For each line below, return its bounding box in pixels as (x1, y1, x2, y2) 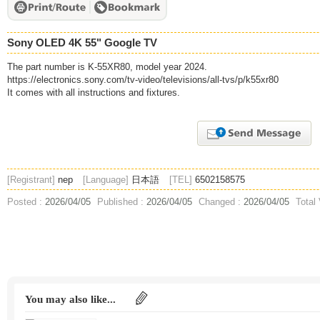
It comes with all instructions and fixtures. (7, 87, 180, 98)
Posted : (7, 196, 45, 207)
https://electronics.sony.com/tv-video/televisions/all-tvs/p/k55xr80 (7, 74, 279, 85)
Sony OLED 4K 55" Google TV (7, 36, 157, 49)
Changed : (199, 196, 244, 207)
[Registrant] (7, 174, 55, 185)
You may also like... (25, 294, 116, 305)
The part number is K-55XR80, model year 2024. (7, 61, 207, 72)
